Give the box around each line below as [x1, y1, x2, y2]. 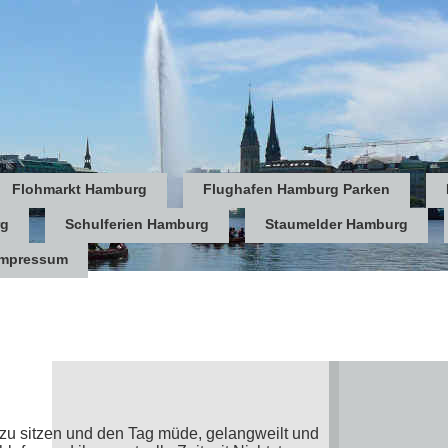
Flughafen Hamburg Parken [203, 181, 390, 197]
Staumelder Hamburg [265, 216, 408, 232]
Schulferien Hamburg [65, 216, 209, 232]
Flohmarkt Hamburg [12, 181, 147, 197]
